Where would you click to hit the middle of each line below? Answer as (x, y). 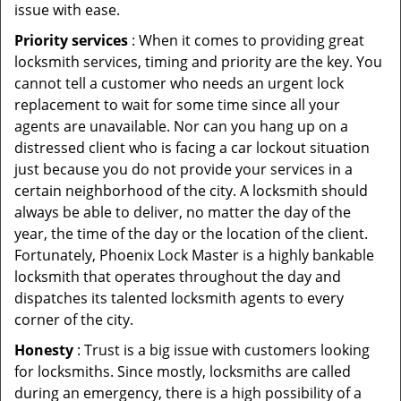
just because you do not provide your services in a (183, 169)
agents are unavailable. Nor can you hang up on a (181, 126)
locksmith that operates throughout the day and (178, 277)
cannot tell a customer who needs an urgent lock (179, 83)
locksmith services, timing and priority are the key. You (198, 62)
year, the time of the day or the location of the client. (191, 234)
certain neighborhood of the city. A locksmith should (191, 191)
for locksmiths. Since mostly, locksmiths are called (183, 371)
